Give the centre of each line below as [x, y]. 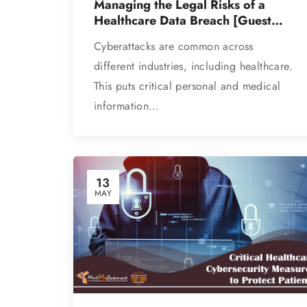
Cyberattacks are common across [173, 46]
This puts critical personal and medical [187, 86]
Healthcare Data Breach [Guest [182, 20]
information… [126, 106]
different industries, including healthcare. [193, 66]
